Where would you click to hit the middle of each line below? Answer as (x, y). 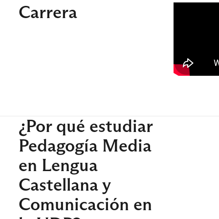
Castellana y (65, 185)
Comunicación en (85, 204)
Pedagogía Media (85, 145)
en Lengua (58, 165)
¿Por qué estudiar (86, 126)
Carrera (48, 12)
